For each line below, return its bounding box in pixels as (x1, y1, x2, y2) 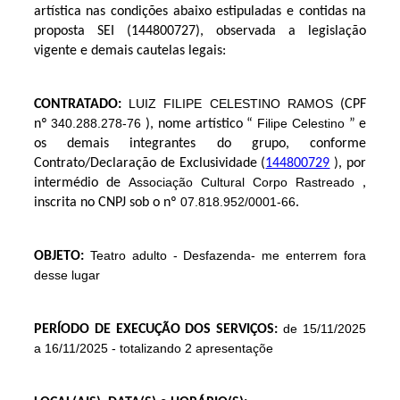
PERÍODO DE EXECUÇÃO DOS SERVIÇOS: (33, 322, 284, 337)
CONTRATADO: (33, 97, 129, 112)
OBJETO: (33, 249, 90, 263)
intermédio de (33, 176, 129, 190)
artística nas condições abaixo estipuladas (33, 4, 287, 19)
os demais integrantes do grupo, (33, 137, 290, 151)
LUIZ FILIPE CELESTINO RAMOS (128, 96, 334, 111)
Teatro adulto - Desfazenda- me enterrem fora (89, 248, 367, 262)
